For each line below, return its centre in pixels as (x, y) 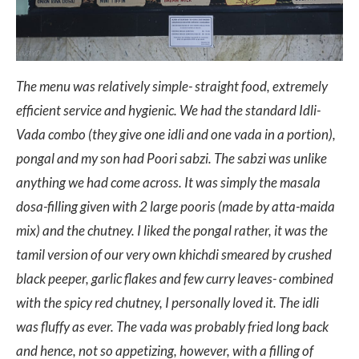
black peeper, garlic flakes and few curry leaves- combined (175, 278)
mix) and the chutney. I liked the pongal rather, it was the (172, 230)
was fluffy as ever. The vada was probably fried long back (172, 326)
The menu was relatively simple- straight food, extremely (172, 86)
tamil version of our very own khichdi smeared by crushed (174, 254)
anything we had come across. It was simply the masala (168, 182)
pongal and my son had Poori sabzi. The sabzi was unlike (171, 158)
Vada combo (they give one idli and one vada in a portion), (176, 134)
